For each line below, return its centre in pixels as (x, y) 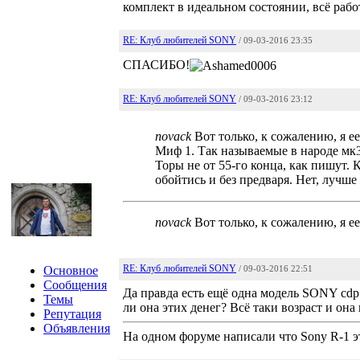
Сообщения (75, 285)
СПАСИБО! (156, 65)
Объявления (77, 328)
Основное (71, 270)
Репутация (72, 314)
